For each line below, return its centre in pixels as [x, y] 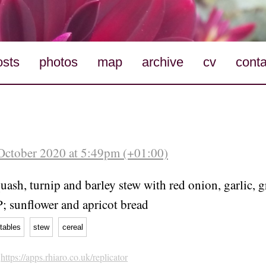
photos [59, 62]
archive [162, 62]
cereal [72, 227]
